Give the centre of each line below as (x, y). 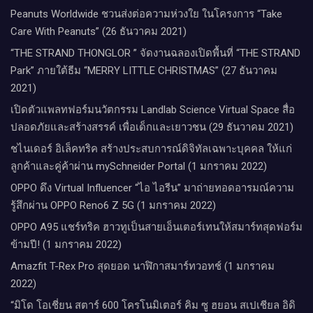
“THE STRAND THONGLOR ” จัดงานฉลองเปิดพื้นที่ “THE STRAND (155, 53)
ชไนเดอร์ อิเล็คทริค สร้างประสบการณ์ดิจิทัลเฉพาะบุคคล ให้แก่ (151, 148)
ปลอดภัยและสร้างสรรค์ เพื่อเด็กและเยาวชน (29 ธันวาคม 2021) (152, 127)
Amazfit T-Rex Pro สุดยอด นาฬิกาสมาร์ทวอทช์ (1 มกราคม (143, 266)
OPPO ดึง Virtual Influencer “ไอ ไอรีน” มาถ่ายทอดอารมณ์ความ (152, 188)
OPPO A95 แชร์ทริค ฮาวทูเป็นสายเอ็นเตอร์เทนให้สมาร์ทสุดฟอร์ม (156, 227)
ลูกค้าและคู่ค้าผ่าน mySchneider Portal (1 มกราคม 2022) (139, 166)
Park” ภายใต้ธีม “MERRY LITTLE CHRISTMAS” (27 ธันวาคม (144, 70)
